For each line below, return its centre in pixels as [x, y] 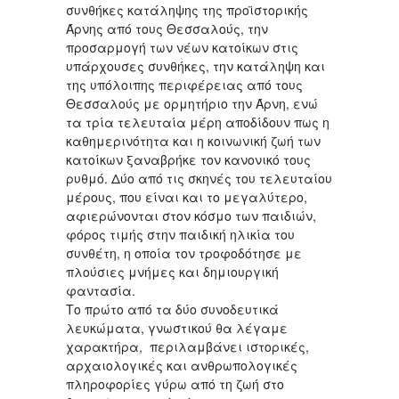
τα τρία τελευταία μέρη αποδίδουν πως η [198, 122]
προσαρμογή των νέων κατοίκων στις [182, 47]
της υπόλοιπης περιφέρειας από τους [184, 84]
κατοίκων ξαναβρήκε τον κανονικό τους [188, 159]
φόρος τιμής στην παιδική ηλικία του [180, 234]
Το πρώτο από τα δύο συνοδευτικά [172, 309]
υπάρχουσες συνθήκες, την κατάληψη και [195, 65]
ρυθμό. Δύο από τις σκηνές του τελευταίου [199, 178]
